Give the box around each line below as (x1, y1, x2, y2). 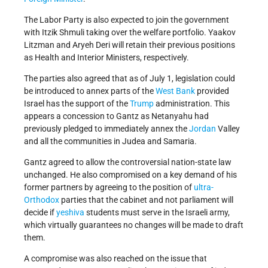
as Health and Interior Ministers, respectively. (24, 53, 189, 63)
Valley (216, 124, 240, 134)
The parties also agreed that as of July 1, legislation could (24, 74, 235, 84)
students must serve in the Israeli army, (84, 208, 230, 218)
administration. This (154, 99, 230, 109)
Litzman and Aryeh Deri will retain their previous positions (24, 40, 235, 50)
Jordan (189, 124, 216, 134)
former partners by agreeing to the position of (24, 182, 194, 193)
